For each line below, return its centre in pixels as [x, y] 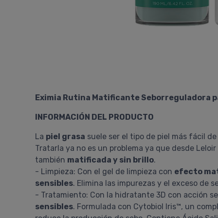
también [51, 160]
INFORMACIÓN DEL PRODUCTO [94, 117]
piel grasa [65, 136]
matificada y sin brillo [110, 160]
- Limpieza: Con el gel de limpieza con [105, 172]
